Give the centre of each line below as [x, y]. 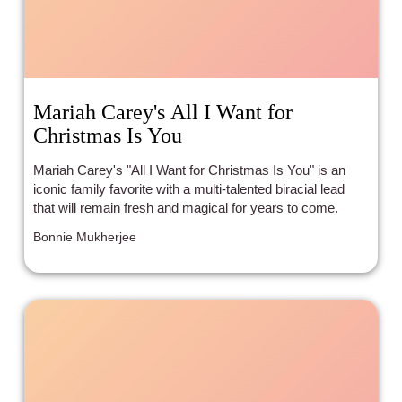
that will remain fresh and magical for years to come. [186, 208]
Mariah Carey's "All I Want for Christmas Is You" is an [190, 170]
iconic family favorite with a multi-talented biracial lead [189, 189]
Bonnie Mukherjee [85, 237]
